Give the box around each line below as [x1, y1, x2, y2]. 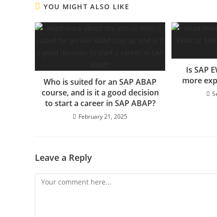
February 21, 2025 [78, 112, 128, 121]
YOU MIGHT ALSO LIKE [44, 1, 130, 11]
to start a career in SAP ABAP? [45, 97, 155, 108]
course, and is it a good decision [41, 87, 159, 98]
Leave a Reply [35, 151, 92, 163]
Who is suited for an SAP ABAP [44, 76, 157, 87]
